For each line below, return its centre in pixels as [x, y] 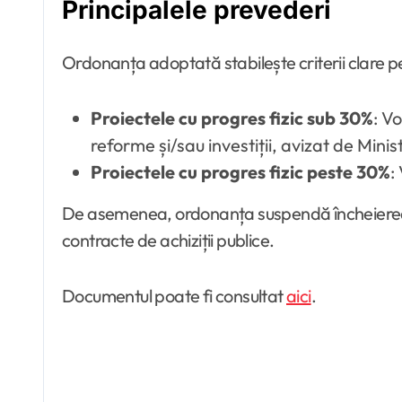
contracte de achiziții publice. [168, 240]
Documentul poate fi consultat [174, 296]
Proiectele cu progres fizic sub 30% [232, 118]
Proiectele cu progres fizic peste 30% [240, 172]
